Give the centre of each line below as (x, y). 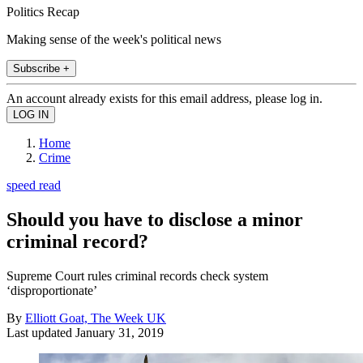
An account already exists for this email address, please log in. (164, 98)
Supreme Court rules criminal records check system (137, 275)
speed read (34, 185)
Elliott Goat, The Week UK (96, 318)
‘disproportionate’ (52, 290)
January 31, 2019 (120, 332)
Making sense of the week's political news (114, 39)
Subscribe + (41, 68)
